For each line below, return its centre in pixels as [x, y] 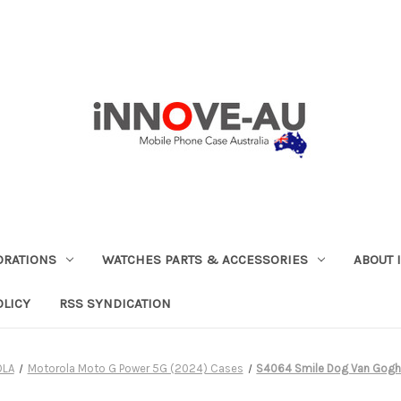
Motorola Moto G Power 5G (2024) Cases [135, 368]
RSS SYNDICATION [115, 303]
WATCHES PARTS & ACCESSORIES [205, 259]
